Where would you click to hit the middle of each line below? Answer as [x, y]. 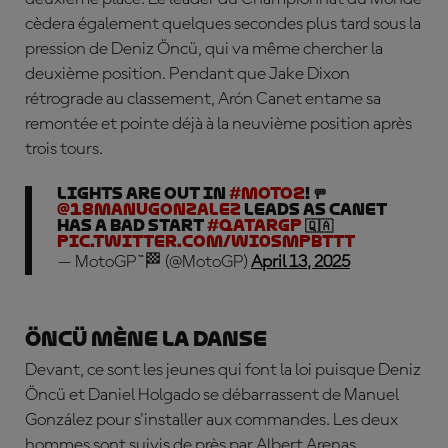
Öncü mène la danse [146, 339]
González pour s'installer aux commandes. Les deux [211, 420]
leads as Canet [314, 209]
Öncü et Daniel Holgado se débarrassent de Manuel [212, 395]
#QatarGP [254, 225]
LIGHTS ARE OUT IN [143, 193]
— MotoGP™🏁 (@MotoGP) [154, 262]
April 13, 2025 [300, 262]
